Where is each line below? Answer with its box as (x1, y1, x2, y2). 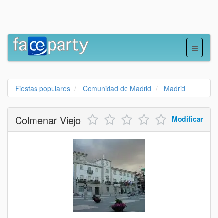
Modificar (172, 114, 203, 124)
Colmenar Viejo (15, 113, 81, 127)
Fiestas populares (15, 83, 70, 93)
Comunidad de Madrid (83, 83, 151, 93)
